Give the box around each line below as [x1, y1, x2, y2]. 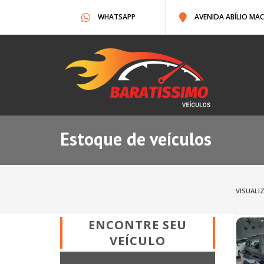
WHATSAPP [95, 12, 136, 22]
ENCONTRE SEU [88, 216, 187, 233]
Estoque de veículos [60, 127, 212, 150]
